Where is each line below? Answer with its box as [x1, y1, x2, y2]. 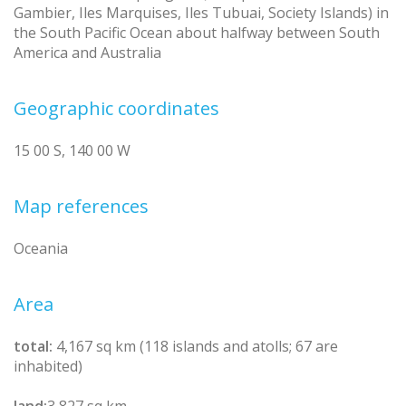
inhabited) [14, 355, 82, 376]
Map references [14, 193, 149, 218]
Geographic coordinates [14, 95, 219, 121]
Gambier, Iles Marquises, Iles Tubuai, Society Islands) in [14, 2, 389, 23]
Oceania [14, 237, 68, 258]
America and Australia [14, 42, 161, 63]
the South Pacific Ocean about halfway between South [14, 22, 380, 43]
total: [14, 335, 53, 356]
